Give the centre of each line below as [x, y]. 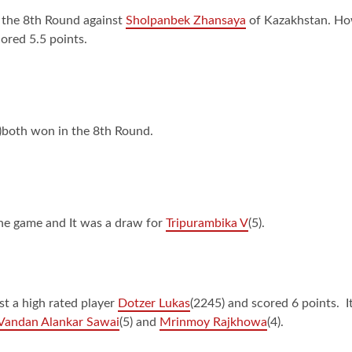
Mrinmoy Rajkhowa [213, 322]
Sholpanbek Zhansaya [186, 20]
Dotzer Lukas [154, 303]
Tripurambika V [207, 223]
